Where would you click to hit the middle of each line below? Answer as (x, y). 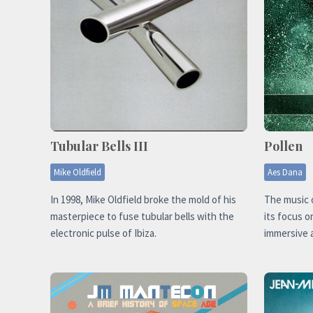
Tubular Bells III (99, 146)
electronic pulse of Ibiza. (103, 233)
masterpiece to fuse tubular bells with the (142, 216)
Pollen (283, 146)
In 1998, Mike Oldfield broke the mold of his (143, 199)
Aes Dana (285, 172)
